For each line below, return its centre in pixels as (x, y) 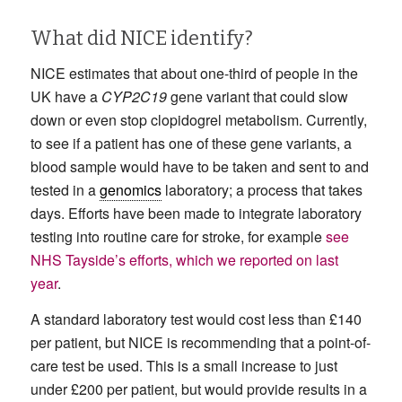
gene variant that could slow (257, 97)
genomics (130, 190)
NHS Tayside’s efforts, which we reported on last (184, 260)
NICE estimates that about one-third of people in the (194, 74)
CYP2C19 (134, 97)
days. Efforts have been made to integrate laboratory (196, 214)
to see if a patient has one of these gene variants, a (191, 144)
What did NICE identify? (141, 38)
